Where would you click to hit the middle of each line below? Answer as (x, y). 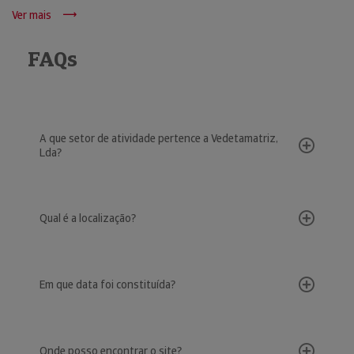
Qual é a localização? (88, 218)
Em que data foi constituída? (107, 284)
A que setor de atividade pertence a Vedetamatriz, (159, 138)
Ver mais (32, 15)
